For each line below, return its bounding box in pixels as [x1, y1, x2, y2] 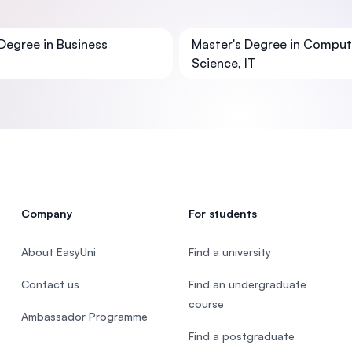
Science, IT [192, 55, 256, 71]
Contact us [20, 277, 79, 291]
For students [188, 207, 257, 220]
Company [20, 207, 72, 220]
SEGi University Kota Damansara [75, 9, 291, 27]
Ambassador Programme [20, 310, 148, 323]
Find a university [188, 245, 271, 258]
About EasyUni [20, 245, 96, 258]
